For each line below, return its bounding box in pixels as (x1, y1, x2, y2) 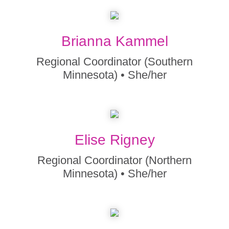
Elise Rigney (74, 132, 155, 148)
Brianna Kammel (61, 33, 168, 49)
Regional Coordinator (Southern (36, 55, 193, 68)
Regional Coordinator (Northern (37, 154, 192, 167)
